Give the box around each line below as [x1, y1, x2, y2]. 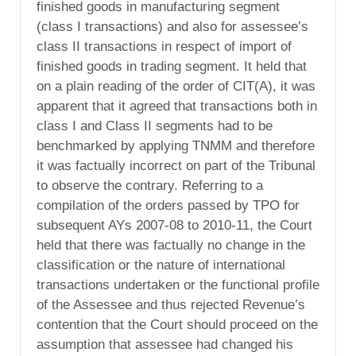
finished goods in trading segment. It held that [37, 59, 307, 75]
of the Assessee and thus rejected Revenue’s [37, 297, 305, 313]
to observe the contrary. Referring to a [37, 178, 263, 194]
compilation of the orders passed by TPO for [37, 198, 300, 214]
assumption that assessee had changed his [37, 337, 293, 353]
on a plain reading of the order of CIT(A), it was [37, 79, 315, 95]
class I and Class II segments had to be [37, 118, 273, 134]
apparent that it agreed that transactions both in [37, 99, 317, 114]
